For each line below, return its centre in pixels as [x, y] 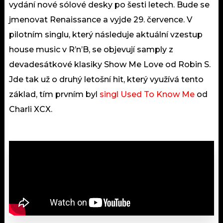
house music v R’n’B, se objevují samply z [91, 49]
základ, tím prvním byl [54, 94]
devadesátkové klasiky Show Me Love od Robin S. [110, 64]
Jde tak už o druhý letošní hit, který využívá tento [106, 79]
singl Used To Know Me [147, 94]
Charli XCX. [32, 109]
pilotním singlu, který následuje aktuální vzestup [106, 34]
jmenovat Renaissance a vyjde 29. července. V [101, 19]
